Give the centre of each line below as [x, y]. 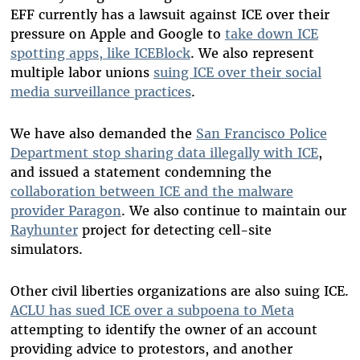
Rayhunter [44, 229]
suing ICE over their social [237, 72]
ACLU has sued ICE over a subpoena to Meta [152, 310]
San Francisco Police [261, 133]
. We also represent [252, 53]
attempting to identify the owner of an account [164, 329]
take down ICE [271, 33]
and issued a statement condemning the [141, 172]
